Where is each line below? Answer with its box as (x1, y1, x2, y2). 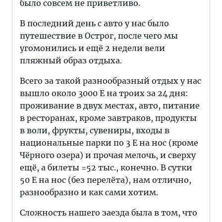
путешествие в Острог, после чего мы (20, 31, 178, 41)
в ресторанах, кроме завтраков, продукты (20, 113, 197, 123)
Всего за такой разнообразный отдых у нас (20, 76, 201, 86)
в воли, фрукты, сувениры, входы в (20, 125, 169, 135)
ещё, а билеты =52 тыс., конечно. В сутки (20, 163, 192, 172)
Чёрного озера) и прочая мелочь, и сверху (20, 150, 196, 160)
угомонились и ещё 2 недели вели (20, 43, 165, 53)
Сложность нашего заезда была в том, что (20, 208, 197, 218)
